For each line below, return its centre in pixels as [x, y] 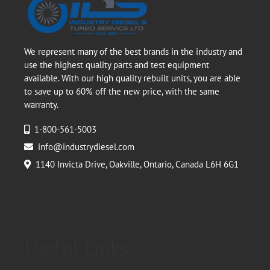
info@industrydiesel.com [86, 147]
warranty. [41, 105]
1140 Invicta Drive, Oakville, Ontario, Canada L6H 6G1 [137, 164]
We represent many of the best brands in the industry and [133, 52]
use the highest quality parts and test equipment [117, 65]
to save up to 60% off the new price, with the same [122, 91]
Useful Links [76, 248]
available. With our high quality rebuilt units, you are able [132, 78]
